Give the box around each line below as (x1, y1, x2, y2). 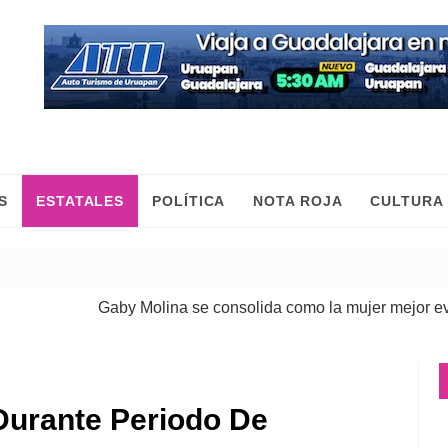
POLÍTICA (152, 193, 226, 209)
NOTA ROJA (253, 193, 343, 209)
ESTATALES (36, 193, 125, 209)
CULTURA (370, 193, 444, 209)
